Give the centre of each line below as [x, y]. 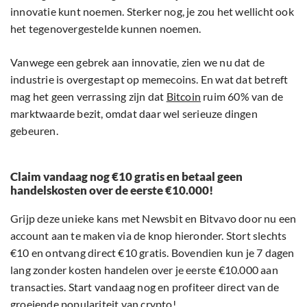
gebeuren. [34, 131]
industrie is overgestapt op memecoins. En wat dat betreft [149, 79]
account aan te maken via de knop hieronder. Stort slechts [149, 236]
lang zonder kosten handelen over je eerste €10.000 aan [144, 270]
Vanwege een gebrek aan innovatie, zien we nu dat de [138, 62]
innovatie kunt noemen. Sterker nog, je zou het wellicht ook [152, 12]
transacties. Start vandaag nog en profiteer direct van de [145, 287]
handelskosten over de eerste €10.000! [112, 191]
